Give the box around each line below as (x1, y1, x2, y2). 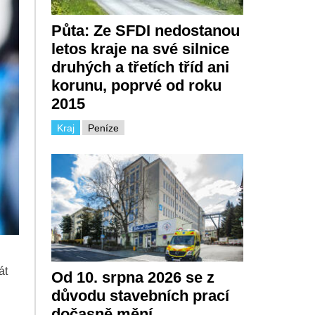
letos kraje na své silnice (51, 39, 229, 58)
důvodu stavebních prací (51, 287, 229, 305)
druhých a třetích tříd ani (51, 58, 229, 76)
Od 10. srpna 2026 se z (51, 269, 214, 287)
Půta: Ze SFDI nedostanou (51, 21, 240, 39)
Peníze (87, 122, 119, 134)
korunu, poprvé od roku (51, 76, 221, 94)
